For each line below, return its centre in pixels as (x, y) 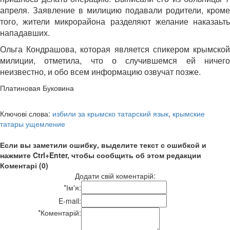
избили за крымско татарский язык (110, 113)
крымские (189, 113)
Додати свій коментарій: (115, 175)
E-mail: (70, 200)
